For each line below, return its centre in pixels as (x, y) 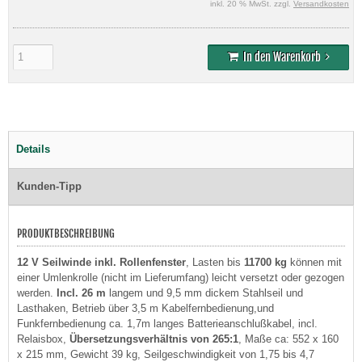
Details (33, 149)
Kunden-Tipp (49, 186)
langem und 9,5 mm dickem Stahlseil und (204, 293)
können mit (314, 262)
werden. (37, 293)
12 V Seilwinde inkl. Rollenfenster (101, 262)
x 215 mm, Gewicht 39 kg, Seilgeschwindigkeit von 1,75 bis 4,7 (166, 354)
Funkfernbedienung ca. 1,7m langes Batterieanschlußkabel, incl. (167, 323)
